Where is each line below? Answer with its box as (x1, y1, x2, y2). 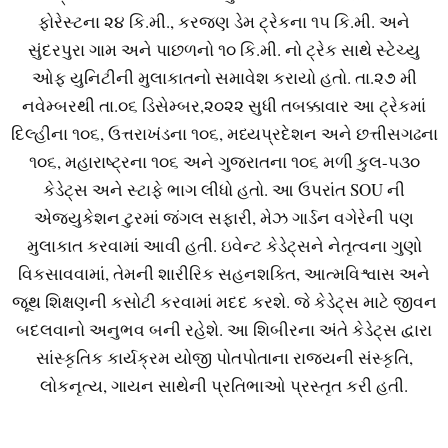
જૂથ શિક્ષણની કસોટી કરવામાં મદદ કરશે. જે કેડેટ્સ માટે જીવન (11, 290, 437, 314)
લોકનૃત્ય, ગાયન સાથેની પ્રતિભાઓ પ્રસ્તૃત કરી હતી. (40, 374, 408, 398)
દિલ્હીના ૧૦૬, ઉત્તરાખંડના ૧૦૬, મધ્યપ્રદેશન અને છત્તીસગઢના (10, 122, 438, 146)
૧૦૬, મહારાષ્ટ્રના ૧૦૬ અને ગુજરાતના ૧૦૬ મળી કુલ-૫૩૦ (28, 150, 420, 174)
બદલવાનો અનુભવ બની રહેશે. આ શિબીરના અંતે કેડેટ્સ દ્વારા (16, 318, 432, 342)
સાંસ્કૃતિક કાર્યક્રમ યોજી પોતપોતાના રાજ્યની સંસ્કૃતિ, (35, 346, 413, 370)
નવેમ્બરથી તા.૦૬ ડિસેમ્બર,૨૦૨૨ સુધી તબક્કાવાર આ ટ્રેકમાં (22, 94, 426, 118)
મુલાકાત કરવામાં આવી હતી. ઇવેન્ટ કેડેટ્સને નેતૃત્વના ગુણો (26, 234, 422, 258)
